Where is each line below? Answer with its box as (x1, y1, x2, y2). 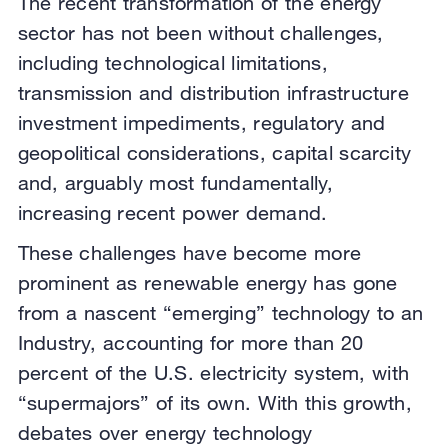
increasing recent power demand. (17, 201, 334, 225)
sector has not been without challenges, (17, 21, 384, 45)
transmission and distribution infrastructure (17, 81, 409, 105)
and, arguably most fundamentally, (17, 171, 334, 195)
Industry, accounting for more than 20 (17, 331, 364, 355)
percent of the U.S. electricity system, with (17, 361, 409, 385)
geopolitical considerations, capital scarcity (17, 141, 411, 165)
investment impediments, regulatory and (17, 111, 386, 135)
